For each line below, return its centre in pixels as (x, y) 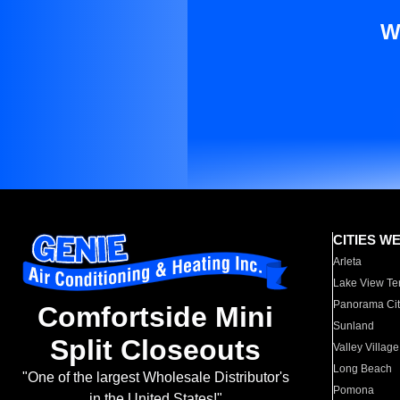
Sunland (354, 326)
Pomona (354, 390)
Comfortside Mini (155, 317)
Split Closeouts (155, 350)
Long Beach (363, 369)
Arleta (348, 262)
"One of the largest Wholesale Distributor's (155, 378)
